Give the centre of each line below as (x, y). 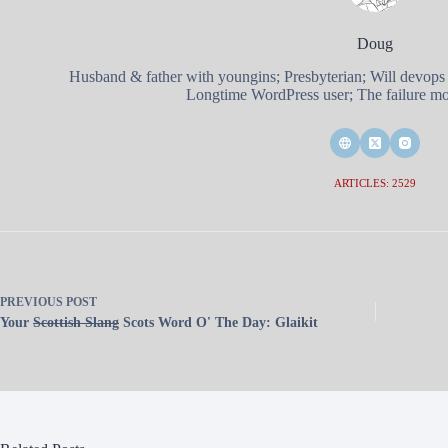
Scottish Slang (76, 322)
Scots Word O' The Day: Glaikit (218, 322)
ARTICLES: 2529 (375, 182)
